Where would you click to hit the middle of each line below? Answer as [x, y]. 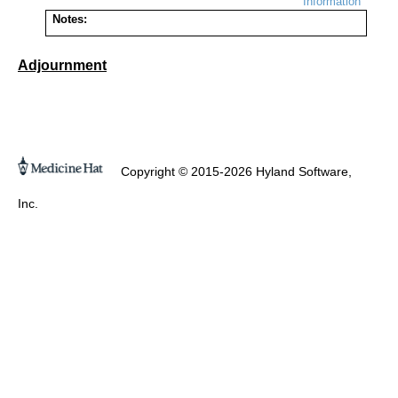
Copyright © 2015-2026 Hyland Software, [235, 172]
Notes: [69, 19]
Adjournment [62, 65]
